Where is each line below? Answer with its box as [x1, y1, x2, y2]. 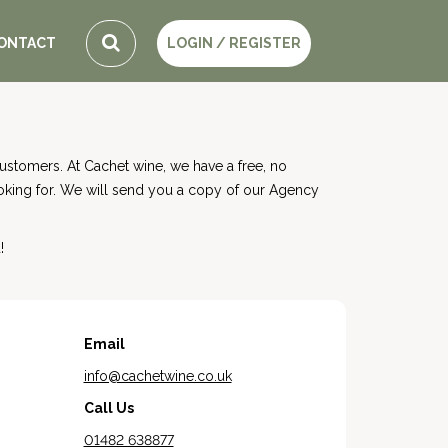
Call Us [83, 400, 134, 416]
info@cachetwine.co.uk [83, 368, 232, 384]
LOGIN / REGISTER [166, 35, 301, 51]
